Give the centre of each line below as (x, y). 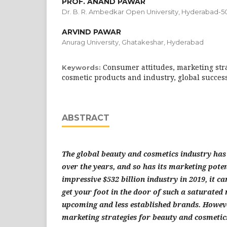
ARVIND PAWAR (91, 32)
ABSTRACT (86, 118)
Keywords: (82, 67)
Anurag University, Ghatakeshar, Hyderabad (133, 42)
